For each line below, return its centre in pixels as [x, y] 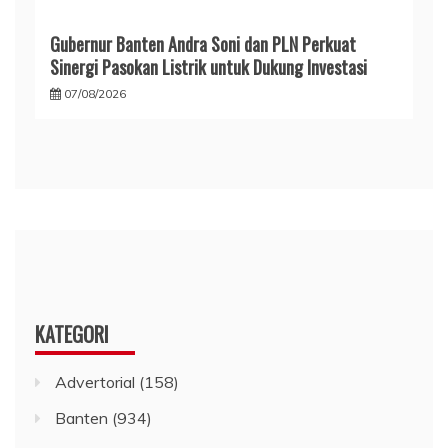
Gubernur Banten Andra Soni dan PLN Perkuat [203, 44]
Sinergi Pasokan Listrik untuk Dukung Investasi [208, 67]
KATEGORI [72, 334]
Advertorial [95, 382]
